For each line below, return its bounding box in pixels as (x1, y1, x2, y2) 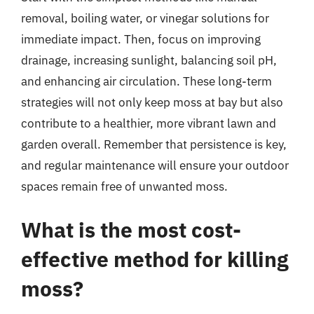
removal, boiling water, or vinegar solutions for (21, 11, 269, 26)
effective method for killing (21, 245, 289, 273)
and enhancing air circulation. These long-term (21, 74, 272, 89)
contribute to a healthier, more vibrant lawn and (21, 116, 276, 131)
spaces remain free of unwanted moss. (21, 179, 228, 194)
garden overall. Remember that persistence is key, (21, 137, 287, 152)
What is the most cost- (21, 215, 241, 243)
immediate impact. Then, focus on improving (21, 32, 261, 47)
